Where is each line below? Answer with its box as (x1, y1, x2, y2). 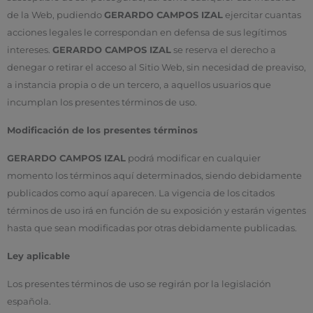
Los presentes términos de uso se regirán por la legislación (7, 279, 271, 290)
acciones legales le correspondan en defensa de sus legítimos (7, 27, 286, 38)
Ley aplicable (7, 251, 70, 262)
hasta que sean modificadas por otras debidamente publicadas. (7, 223, 297, 233)
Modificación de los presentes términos (7, 124, 198, 136)
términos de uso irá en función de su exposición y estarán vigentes (7, 205, 306, 216)
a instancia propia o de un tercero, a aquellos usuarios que (7, 79, 271, 90)
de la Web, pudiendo (7, 9, 104, 20)
